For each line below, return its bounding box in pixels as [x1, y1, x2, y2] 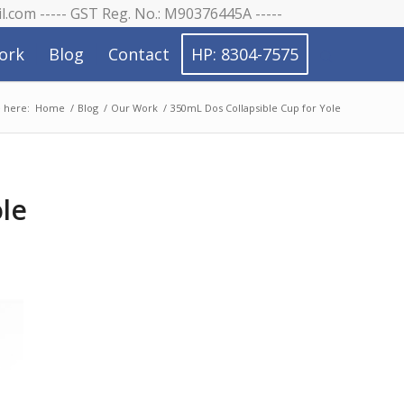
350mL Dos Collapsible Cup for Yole [170, 101, 341, 115]
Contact [108, 43, 170, 65]
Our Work [111, 101, 158, 115]
